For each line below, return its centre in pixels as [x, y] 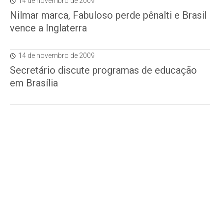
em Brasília [34, 83]
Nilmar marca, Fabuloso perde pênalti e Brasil [108, 15]
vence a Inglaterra [48, 28]
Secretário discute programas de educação [103, 70]
